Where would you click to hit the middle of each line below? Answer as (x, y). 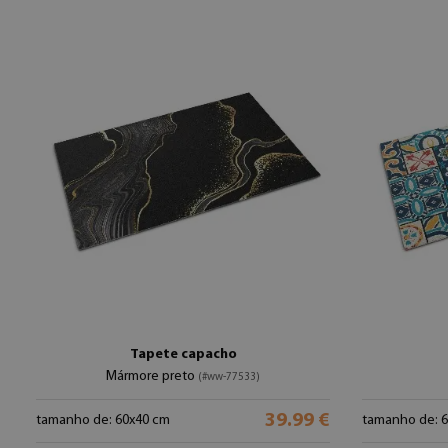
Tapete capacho (183, 354)
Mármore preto (152, 376)
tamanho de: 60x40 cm (103, 420)
